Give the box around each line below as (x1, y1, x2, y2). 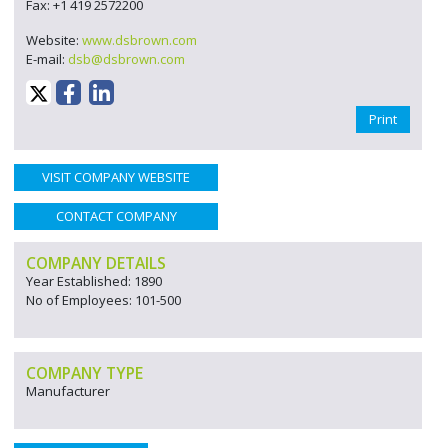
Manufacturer (26, 382, 110, 400)
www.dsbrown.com (82, 31, 197, 49)
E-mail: (26, 50, 68, 68)
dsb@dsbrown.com (68, 50, 185, 68)
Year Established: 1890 (26, 272, 162, 290)
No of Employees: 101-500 (26, 291, 181, 309)
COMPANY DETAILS (26, 252, 166, 274)
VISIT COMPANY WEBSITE (42, 168, 190, 186)
